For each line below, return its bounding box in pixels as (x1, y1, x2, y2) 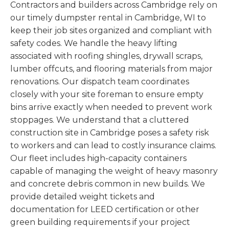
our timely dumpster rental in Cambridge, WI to (10, 13, 206, 23)
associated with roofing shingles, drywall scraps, (10, 51, 202, 61)
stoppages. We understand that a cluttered (10, 115, 189, 125)
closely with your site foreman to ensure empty (10, 89, 203, 100)
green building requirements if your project (10, 217, 190, 227)
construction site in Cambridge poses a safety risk (10, 128, 209, 138)
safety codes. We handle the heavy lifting (10, 38, 177, 49)
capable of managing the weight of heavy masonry (10, 166, 218, 176)
